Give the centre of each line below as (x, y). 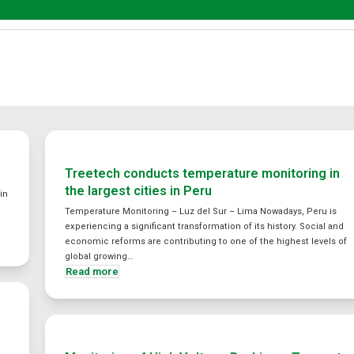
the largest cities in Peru (139, 191)
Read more (92, 271)
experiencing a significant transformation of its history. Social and (205, 226)
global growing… (99, 256)
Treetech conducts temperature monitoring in (203, 173)
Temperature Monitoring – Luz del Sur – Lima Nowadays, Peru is (201, 211)
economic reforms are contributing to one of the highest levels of (206, 241)
